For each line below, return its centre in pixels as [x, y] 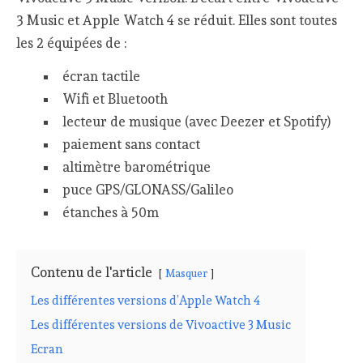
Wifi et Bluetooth [115, 98]
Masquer [187, 273]
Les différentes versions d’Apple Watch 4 [146, 300]
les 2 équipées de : [72, 43]
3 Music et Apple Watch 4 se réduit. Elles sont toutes [177, 21]
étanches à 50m [110, 212]
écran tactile [101, 76]
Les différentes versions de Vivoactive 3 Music [161, 325]
